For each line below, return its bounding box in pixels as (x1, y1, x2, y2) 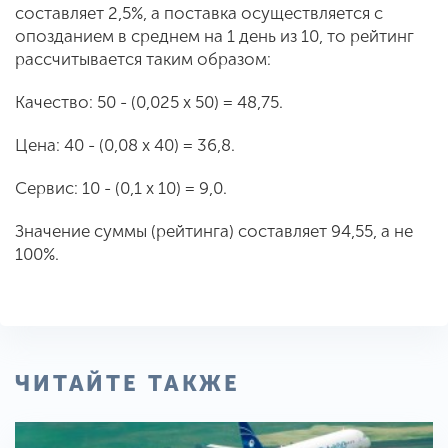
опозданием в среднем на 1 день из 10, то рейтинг (15, 26, 414, 46)
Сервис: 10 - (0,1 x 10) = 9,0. (15, 178, 227, 198)
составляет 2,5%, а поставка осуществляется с (15, 3, 383, 23)
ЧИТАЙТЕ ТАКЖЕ (15, 370, 241, 397)
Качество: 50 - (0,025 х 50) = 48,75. (15, 92, 283, 112)
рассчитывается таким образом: (15, 49, 271, 69)
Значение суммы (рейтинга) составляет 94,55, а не (15, 221, 413, 241)
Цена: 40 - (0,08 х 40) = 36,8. (15, 135, 235, 155)
